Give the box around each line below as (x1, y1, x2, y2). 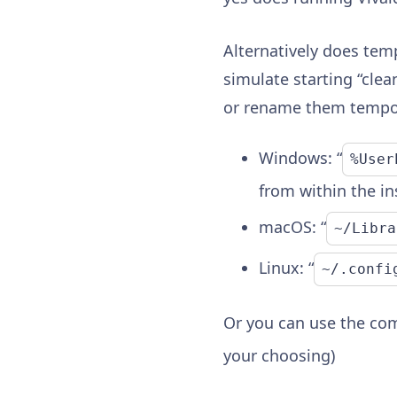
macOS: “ (259, 216, 326, 238)
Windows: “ (259, 147, 342, 169)
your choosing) (223, 345, 335, 367)
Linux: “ (259, 257, 314, 279)
